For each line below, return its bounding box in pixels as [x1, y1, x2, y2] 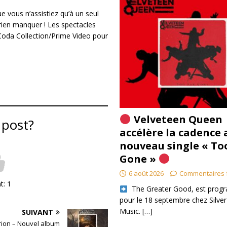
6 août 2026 [128, 169, 164, 178]
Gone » [119, 152, 159, 166]
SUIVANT [21, 207, 53, 217]
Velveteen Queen [131, 112, 222, 127]
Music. [119, 206, 142, 216]
